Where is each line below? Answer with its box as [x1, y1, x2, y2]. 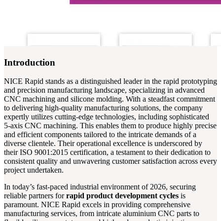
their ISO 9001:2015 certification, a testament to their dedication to [4, 148, 211, 157]
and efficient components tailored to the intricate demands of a [4, 130, 196, 139]
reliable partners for [4, 191, 66, 200]
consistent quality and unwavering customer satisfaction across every [4, 157, 217, 166]
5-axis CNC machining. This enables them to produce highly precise [4, 121, 217, 130]
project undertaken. [4, 166, 64, 175]
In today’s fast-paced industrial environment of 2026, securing [4, 183, 196, 191]
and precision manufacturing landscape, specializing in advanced [4, 86, 205, 95]
